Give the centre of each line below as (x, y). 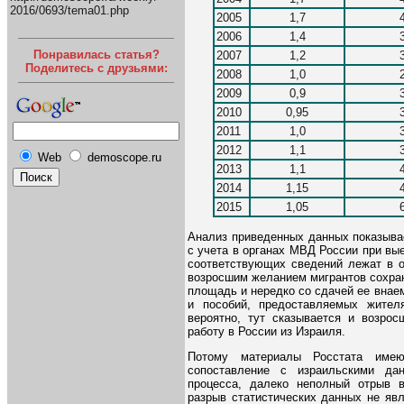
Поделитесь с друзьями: (96, 68)
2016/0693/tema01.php (69, 11)
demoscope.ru (124, 157)
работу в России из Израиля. (266, 331)
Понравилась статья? (96, 54)
